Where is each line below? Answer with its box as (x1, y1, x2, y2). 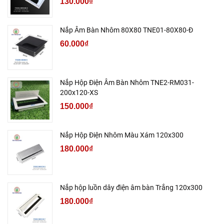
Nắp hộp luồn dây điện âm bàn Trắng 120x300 (60, 183, 202, 192)
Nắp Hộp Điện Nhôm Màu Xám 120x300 (60, 131, 183, 139)
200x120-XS (60, 88, 98, 97)
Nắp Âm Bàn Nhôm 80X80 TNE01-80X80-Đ (60, 26, 193, 34)
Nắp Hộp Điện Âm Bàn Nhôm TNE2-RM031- (60, 78, 194, 87)
